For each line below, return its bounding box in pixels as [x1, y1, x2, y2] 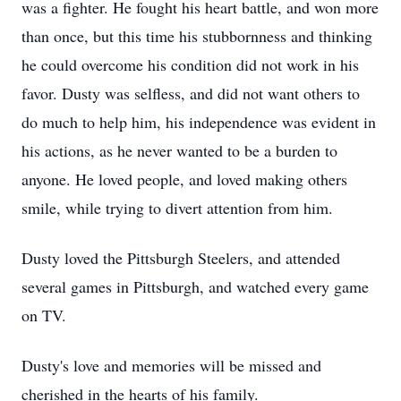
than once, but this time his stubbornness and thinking [21, 25, 372, 47]
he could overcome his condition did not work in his [21, 54, 359, 75]
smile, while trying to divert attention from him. [21, 197, 333, 218]
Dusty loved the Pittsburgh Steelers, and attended [21, 247, 340, 269]
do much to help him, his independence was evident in [21, 111, 376, 132]
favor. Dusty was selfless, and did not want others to [21, 82, 360, 104]
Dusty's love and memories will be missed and [21, 354, 321, 376]
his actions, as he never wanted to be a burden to [21, 140, 337, 161]
